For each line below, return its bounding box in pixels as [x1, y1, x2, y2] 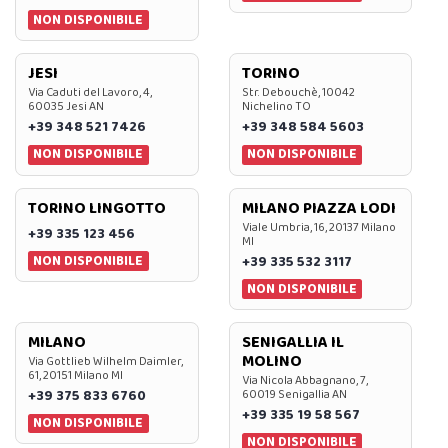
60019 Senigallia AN [241, 384, 347, 404]
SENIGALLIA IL [241, 329, 344, 355]
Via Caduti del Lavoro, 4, [28, 83, 152, 103]
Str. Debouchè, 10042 [241, 83, 355, 103]
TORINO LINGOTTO [28, 195, 166, 221]
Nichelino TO [241, 97, 311, 117]
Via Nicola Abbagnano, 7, [241, 370, 368, 390]
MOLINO [241, 348, 302, 374]
